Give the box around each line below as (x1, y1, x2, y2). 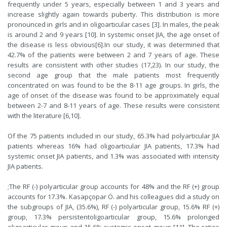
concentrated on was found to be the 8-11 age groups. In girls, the (8, 81, 219, 90)
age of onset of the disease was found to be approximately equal (8, 91, 219, 100)
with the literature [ (8, 111, 65, 120)
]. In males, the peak (157, 20, 220, 29)
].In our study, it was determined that (101, 40, 220, 49)
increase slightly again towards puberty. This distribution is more (8, 10, 219, 19)
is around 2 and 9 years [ (8, 30, 87, 39)
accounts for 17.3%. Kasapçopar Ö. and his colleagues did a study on (8, 192, 219, 201)
